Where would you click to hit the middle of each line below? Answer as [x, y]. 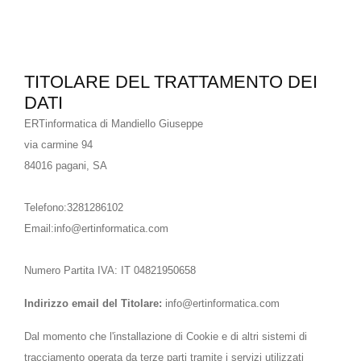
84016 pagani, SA [66, 166]
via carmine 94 [58, 145]
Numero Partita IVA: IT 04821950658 [110, 270]
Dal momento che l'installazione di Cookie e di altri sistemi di [166, 336]
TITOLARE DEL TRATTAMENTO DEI [171, 82]
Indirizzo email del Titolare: [93, 303]
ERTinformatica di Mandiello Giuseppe [114, 124]
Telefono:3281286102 [74, 207]
